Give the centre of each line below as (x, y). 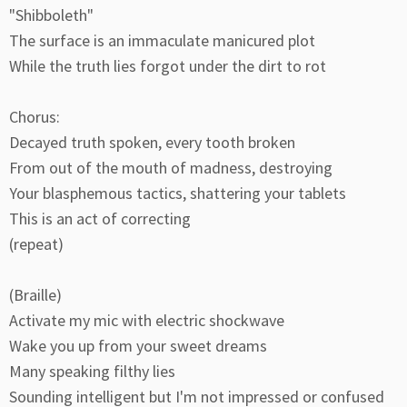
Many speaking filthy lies (92, 371)
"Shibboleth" (51, 15)
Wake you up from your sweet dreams (138, 346)
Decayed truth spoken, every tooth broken (152, 142)
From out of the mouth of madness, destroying (171, 168)
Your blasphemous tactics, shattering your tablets (178, 193)
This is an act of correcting (100, 218)
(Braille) (35, 295)
